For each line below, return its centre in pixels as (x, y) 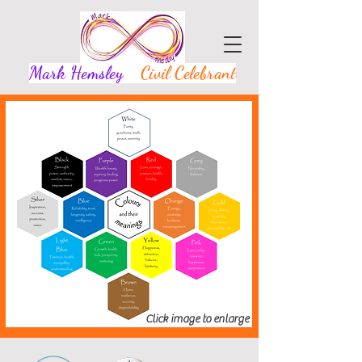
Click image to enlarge (197, 319)
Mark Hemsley (84, 73)
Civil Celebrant (188, 73)
